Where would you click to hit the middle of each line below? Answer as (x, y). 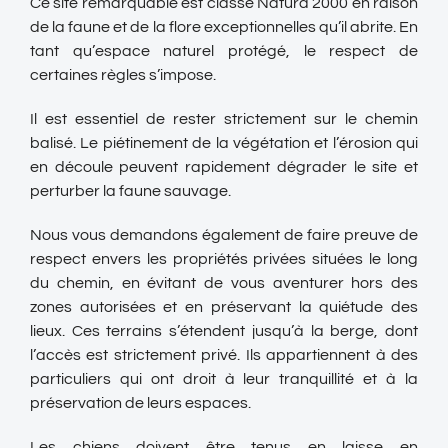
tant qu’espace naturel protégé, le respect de (224, 50)
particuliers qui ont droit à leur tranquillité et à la (224, 378)
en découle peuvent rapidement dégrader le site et (224, 166)
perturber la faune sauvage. (130, 190)
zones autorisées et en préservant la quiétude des (224, 306)
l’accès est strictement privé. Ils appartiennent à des (224, 354)
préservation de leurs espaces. (140, 402)
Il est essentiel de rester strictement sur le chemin (224, 118)
